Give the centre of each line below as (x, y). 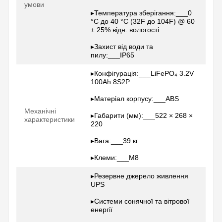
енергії (102, 209)
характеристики (50, 119)
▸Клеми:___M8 (115, 157)
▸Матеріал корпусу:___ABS (135, 98)
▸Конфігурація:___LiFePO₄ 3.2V (142, 73)
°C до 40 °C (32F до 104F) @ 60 (143, 21)
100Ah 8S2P (110, 82)
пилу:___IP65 (112, 55)
